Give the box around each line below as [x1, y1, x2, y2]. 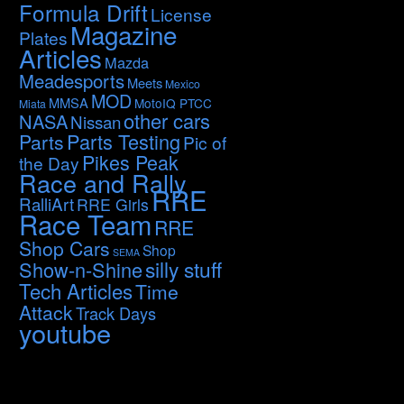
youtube [19, 314, 111, 352]
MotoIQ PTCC [134, 94, 212, 113]
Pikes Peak [82, 148, 179, 177]
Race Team [19, 205, 151, 243]
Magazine [70, 16, 177, 53]
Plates [19, 25, 68, 50]
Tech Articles [19, 276, 133, 306]
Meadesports [19, 68, 124, 95]
